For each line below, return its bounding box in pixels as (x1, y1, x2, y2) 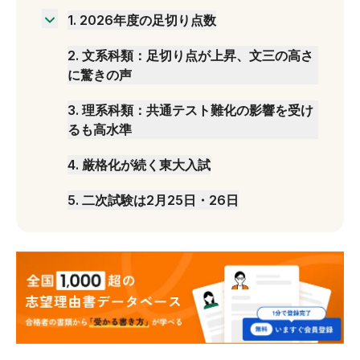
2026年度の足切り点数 (80, 12, 216, 28)
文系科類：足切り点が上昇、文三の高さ (82, 47, 313, 63)
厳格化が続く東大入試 (82, 157, 211, 173)
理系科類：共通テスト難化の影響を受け (82, 102, 313, 118)
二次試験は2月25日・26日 (82, 192, 239, 208)
